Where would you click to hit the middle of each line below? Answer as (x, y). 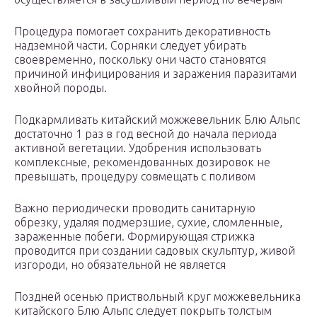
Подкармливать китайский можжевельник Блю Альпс (157, 120)
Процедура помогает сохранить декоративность (142, 31)
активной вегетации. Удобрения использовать (138, 148)
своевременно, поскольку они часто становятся (140, 60)
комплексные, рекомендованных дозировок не (142, 162)
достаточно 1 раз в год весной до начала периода (145, 134)
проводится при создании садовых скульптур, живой (155, 251)
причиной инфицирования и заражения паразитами (155, 74)
